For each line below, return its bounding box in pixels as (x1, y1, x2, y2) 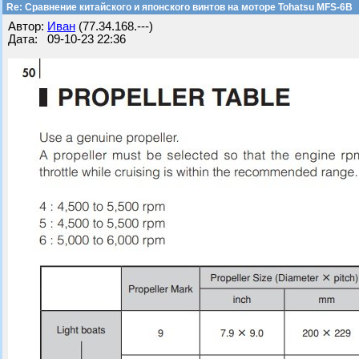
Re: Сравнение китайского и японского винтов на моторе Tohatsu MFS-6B (4, 2, 353, 13)
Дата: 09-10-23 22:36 (8, 33, 126, 46)
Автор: (8, 20, 47, 33)
